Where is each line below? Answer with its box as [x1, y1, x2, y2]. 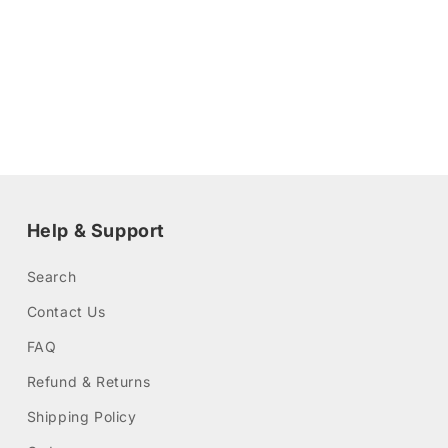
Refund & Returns [26, 373, 151, 390]
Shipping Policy [26, 408, 137, 425]
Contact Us [26, 303, 106, 320]
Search [26, 268, 77, 285]
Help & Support [26, 220, 166, 241]
